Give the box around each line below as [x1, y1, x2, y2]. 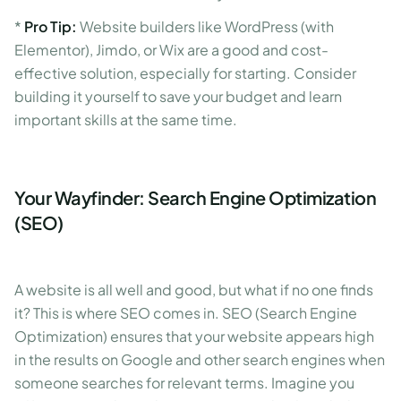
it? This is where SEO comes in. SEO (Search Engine [14, 303, 357, 322]
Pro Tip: [24, 17, 77, 36]
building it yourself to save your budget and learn [14, 87, 342, 106]
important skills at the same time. [14, 110, 237, 129]
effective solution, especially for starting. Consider [14, 64, 356, 82]
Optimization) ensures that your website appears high [14, 327, 374, 346]
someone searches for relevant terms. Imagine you [14, 373, 354, 392]
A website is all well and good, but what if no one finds [14, 280, 373, 299]
